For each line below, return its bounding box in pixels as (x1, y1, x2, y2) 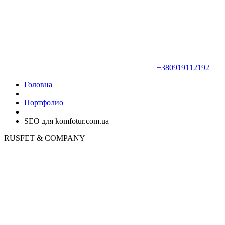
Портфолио (24, 98, 63, 107)
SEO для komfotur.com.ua (24, 117, 109, 125)
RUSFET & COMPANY (4, 134, 85, 142)
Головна (24, 80, 52, 89)
